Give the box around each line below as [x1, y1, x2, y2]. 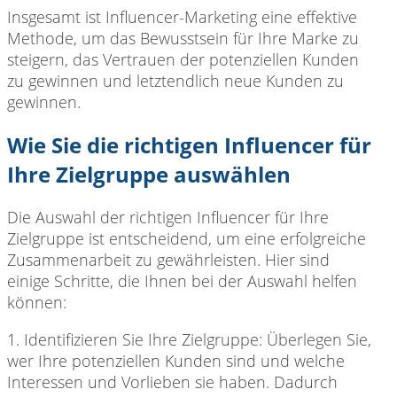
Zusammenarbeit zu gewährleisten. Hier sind [7, 248, 330, 270]
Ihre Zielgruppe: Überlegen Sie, [144, 328, 371, 350]
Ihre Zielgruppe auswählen [7, 159, 291, 189]
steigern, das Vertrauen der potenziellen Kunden [7, 48, 359, 70]
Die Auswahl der [7, 206, 125, 228]
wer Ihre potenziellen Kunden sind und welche [7, 349, 345, 371]
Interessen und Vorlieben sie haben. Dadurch [7, 370, 338, 393]
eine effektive [257, 5, 357, 27]
